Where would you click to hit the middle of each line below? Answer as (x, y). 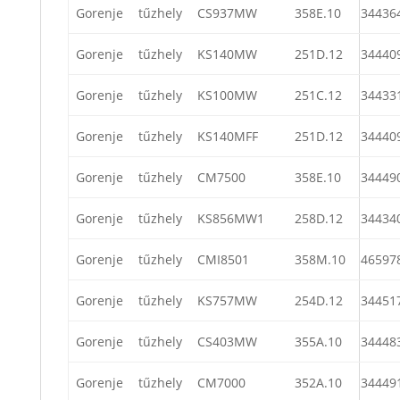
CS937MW (227, 12)
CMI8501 (223, 259)
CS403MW (227, 341)
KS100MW (227, 95)
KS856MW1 (231, 218)
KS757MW (227, 300)
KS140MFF (228, 136)
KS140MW (227, 54)
